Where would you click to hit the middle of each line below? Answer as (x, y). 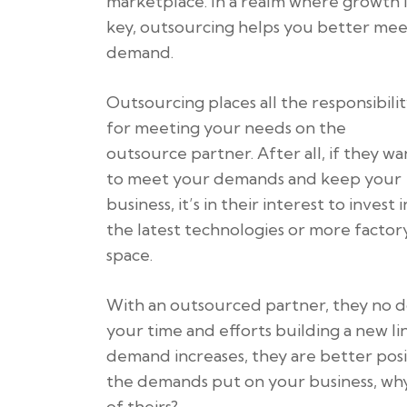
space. (129, 254)
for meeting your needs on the (226, 127)
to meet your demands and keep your (254, 178)
